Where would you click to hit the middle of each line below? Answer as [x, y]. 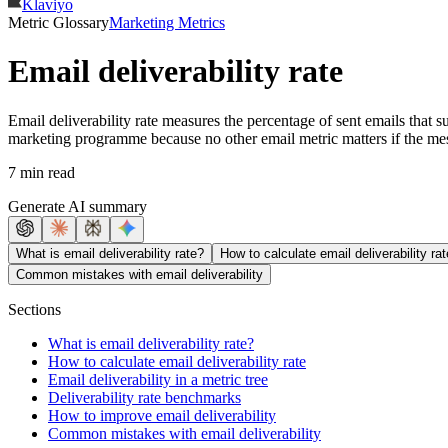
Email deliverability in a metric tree [158, 379]
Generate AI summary [77, 206]
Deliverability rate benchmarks [144, 397]
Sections [34, 309]
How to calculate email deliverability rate [177, 361]
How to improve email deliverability [162, 415]
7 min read [41, 172]
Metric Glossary [58, 22]
